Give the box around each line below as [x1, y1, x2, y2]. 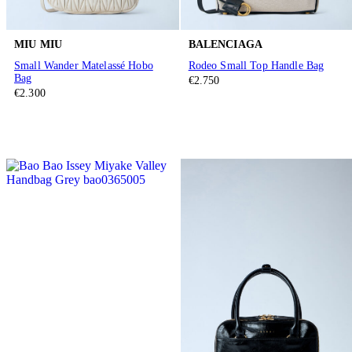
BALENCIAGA [188, 38, 263, 50]
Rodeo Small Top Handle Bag [188, 60, 324, 72]
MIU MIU [14, 38, 62, 50]
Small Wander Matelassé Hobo [14, 60, 153, 72]
